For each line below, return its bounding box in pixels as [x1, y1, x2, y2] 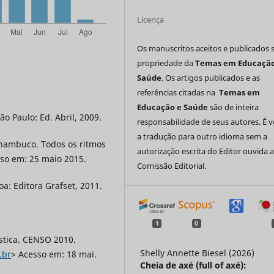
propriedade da [137, 57, 196, 68]
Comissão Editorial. [137, 160, 207, 171]
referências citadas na [137, 86, 220, 98]
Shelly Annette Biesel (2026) [140, 247, 255, 259]
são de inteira [208, 101, 259, 113]
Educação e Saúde [137, 101, 209, 113]
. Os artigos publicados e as [161, 72, 261, 83]
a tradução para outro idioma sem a [137, 130, 268, 142]
